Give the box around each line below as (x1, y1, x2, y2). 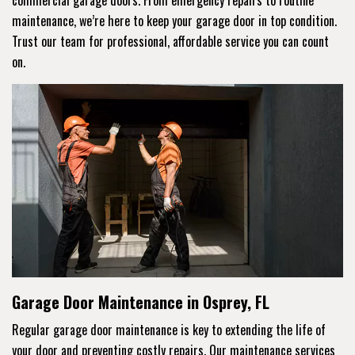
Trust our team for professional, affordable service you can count (12, 31, 329, 51)
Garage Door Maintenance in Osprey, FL (12, 289, 269, 314)
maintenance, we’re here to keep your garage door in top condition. (12, 10, 337, 30)
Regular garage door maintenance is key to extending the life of (12, 319, 326, 339)
